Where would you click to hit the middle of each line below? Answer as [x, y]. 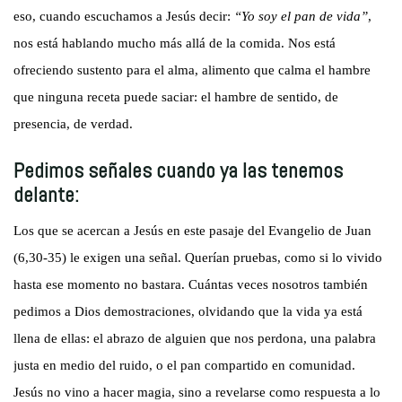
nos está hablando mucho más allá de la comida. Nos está [175, 44]
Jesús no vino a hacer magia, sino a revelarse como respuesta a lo [197, 393]
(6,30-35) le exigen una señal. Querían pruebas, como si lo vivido [198, 258]
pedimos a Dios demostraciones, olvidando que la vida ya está [188, 312]
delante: [47, 194]
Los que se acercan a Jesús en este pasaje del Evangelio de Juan [193, 231]
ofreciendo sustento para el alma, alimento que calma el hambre [192, 70]
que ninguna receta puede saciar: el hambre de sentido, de [176, 97]
